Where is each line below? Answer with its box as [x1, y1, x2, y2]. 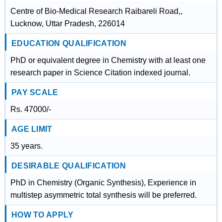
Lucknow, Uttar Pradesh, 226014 [10, 19, 125, 28]
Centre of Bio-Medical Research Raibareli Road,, [10, 7, 182, 15]
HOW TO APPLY [11, 211, 74, 219]
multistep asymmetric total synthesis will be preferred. [10, 191, 197, 199]
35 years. [10, 142, 43, 150]
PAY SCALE [11, 88, 58, 97]
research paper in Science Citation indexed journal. [10, 68, 190, 77]
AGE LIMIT [11, 125, 53, 133]
